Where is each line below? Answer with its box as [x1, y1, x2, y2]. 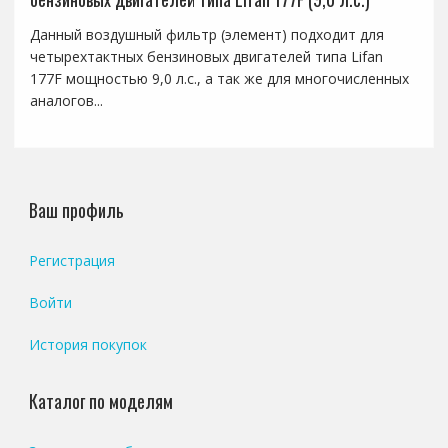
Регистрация [28, 250, 115, 270]
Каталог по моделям [28, 387, 173, 414]
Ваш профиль [28, 196, 124, 223]
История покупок [28, 334, 147, 354]
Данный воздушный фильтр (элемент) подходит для [29, 24, 384, 44]
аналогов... [29, 90, 103, 110]
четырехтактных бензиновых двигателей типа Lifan [29, 46, 383, 66]
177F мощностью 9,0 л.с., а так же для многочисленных [29, 68, 409, 88]
